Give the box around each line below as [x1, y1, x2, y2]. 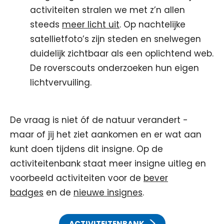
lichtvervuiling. [30, 76, 91, 88]
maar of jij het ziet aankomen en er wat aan [10, 128, 201, 140]
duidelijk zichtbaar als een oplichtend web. [30, 47, 213, 59]
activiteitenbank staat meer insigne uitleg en [10, 157, 206, 169]
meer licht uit [62, 18, 119, 30]
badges [10, 186, 43, 198]
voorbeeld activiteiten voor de [10, 172, 143, 184]
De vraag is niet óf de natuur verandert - [10, 114, 188, 126]
